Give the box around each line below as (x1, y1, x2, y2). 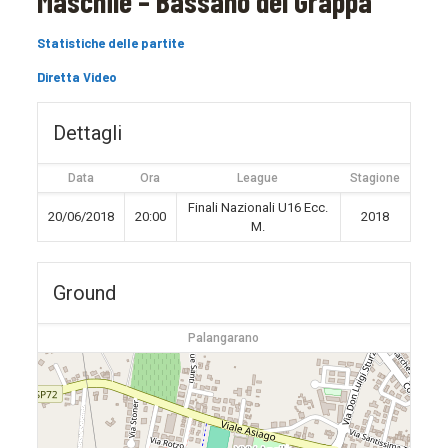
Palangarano (188, 331, 260, 345)
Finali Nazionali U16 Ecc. (188, 200, 329, 215)
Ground (52, 281, 116, 305)
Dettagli (52, 121, 122, 145)
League (237, 171, 279, 185)
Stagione (349, 171, 400, 185)
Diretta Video (36, 69, 117, 85)
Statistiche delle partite (36, 35, 184, 51)
